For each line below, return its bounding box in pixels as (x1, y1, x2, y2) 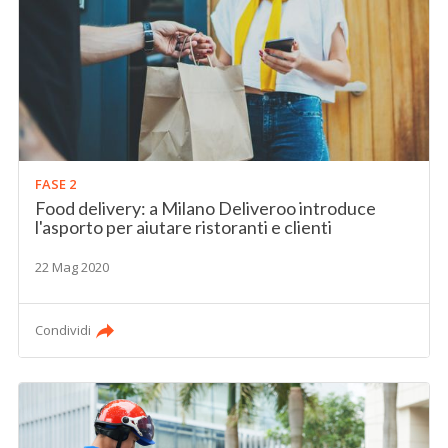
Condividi (35, 320, 92, 339)
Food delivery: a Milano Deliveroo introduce (35, 196, 377, 219)
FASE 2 (35, 174, 77, 193)
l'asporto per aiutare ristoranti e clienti (35, 215, 333, 238)
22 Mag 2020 (35, 257, 110, 276)
